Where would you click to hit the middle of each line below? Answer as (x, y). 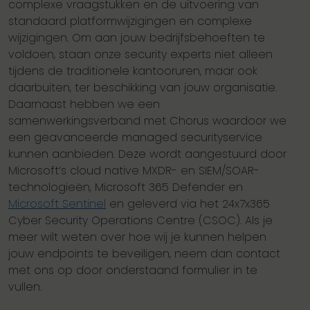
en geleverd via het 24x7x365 (188, 204)
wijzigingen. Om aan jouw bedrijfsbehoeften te (137, 38)
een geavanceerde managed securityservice (135, 138)
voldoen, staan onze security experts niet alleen (140, 55)
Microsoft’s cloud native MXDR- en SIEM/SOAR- (134, 171)
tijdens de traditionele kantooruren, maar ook (133, 71)
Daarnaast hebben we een (84, 104)
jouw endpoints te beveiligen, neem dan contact (144, 254)
